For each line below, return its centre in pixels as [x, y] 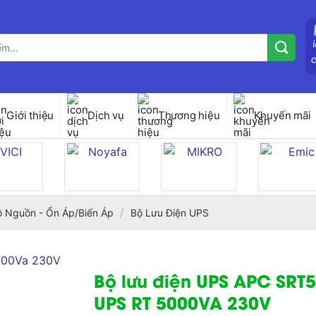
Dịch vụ [106, 115]
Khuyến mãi [282, 115]
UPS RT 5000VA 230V [183, 302]
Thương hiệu [189, 115]
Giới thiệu [30, 115]
